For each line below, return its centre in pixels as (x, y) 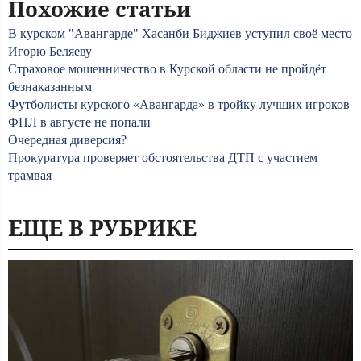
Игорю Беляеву (50, 51)
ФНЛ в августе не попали (79, 122)
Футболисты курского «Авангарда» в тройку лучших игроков (179, 104)
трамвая (30, 175)
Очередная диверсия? (67, 140)
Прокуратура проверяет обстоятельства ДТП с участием (163, 158)
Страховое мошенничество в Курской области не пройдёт (167, 69)
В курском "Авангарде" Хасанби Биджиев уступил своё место (180, 33)
